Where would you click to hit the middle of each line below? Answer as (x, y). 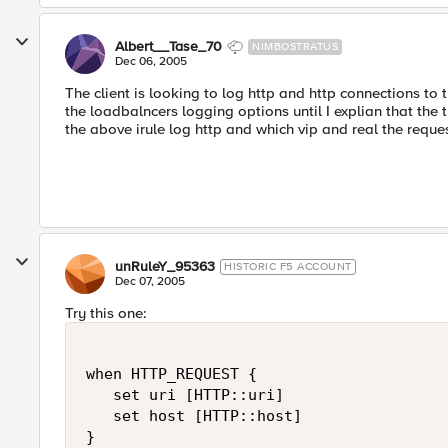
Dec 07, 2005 (150, 281)
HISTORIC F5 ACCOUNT (288, 266)
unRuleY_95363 (165, 266)
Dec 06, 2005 (151, 61)
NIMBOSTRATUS (295, 46)
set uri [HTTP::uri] (185, 395)
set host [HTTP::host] (194, 416)
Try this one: (106, 313)
